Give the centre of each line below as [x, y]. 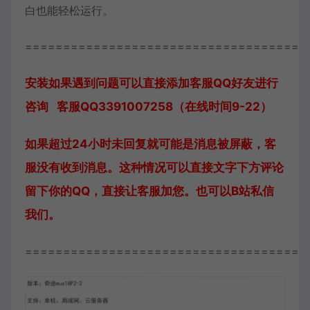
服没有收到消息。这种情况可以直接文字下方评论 [154, 167]
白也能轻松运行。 [69, 10]
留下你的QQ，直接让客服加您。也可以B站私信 [149, 191]
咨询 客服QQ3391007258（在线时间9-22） [148, 107]
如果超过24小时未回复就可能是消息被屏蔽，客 [151, 144]
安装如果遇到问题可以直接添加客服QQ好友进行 [152, 83]
